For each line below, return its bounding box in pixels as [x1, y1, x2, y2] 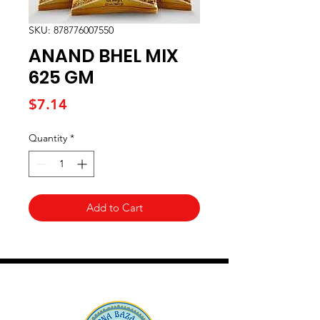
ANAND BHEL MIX [29, 44, 178, 69]
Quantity [29, 131, 67, 144]
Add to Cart [86, 201, 143, 214]
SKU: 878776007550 [29, 24, 114, 36]
